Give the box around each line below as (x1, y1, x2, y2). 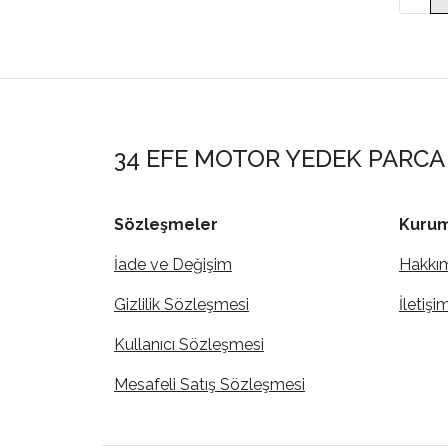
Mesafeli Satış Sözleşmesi (114, 374, 305, 394)
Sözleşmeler (114, 214, 218, 234)
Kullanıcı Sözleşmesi (114, 334, 264, 354)
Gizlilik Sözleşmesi (114, 294, 249, 314)
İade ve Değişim (114, 254, 232, 274)
